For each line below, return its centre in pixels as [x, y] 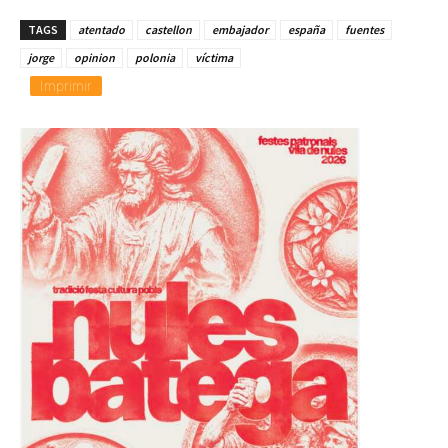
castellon [168, 30]
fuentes [364, 30]
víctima [214, 58]
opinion [94, 58]
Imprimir [66, 86]
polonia [155, 58]
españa [306, 30]
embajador [240, 30]
